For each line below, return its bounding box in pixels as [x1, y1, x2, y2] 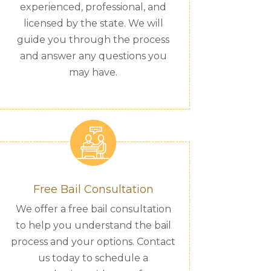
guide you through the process [17, 33, 170, 45]
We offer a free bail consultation [15, 203, 171, 215]
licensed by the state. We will [23, 17, 163, 29]
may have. [69, 66, 118, 78]
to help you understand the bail [15, 220, 171, 232]
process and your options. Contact [11, 236, 176, 248]
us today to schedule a [38, 252, 149, 264]
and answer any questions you [19, 50, 167, 62]
